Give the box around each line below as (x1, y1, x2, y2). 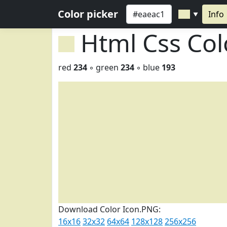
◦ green (87, 62, 121, 73)
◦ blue (134, 62, 162, 73)
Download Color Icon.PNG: (58, 204, 161, 215)
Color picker (58, 7, 118, 21)
